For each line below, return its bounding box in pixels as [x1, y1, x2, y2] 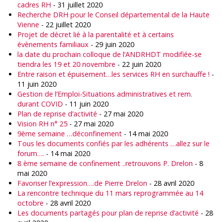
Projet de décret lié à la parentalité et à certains [17, 30, 174, 39]
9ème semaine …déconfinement [17, 129, 122, 138]
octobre [17, 198, 44, 208]
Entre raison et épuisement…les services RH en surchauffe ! [17, 69, 210, 79]
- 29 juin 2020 [89, 40, 134, 49]
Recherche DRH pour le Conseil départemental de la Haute [17, 10, 210, 19]
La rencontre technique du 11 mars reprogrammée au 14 [17, 188, 203, 198]
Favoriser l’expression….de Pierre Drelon [17, 178, 147, 188]
